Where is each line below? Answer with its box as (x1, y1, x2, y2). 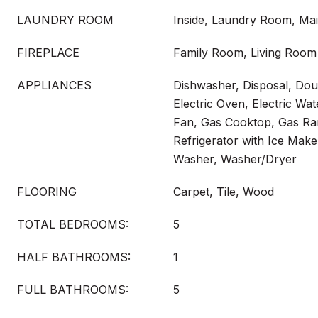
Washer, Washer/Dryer (173, 152, 297, 166)
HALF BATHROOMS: (17, 250, 131, 264)
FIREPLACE (17, 45, 79, 60)
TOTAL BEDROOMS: (17, 217, 128, 231)
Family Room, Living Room (173, 45, 317, 60)
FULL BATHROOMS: (17, 283, 128, 297)
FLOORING (17, 185, 77, 199)
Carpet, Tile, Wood (173, 185, 274, 199)
